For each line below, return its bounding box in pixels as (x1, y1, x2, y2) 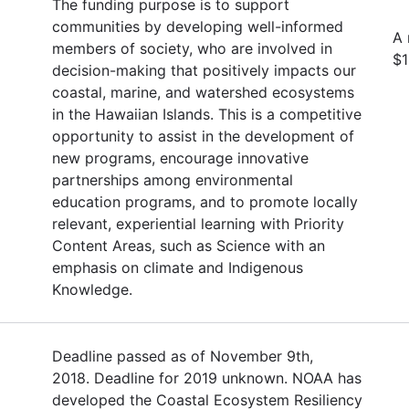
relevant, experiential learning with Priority (52, 214, 344, 233)
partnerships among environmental (52, 170, 293, 189)
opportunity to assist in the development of (52, 126, 354, 145)
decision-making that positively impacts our (52, 60, 356, 79)
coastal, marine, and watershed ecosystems (52, 82, 354, 101)
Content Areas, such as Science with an (52, 236, 325, 255)
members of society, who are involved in (52, 38, 332, 58)
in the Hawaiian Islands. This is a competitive (52, 104, 362, 123)
